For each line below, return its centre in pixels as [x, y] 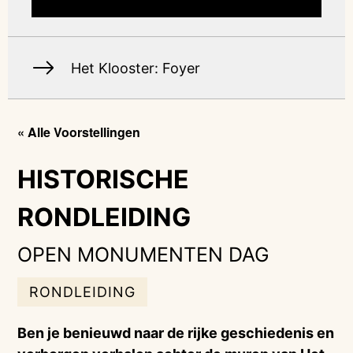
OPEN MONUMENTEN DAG [144, 255]
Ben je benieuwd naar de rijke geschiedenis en [176, 333]
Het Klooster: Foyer [136, 68]
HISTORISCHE [104, 179]
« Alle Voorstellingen [79, 132]
